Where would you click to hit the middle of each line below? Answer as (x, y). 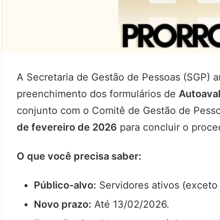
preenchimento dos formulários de (98, 94)
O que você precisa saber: (79, 156)
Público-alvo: (65, 185)
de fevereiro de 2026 (67, 127)
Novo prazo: (63, 205)
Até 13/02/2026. (130, 205)
